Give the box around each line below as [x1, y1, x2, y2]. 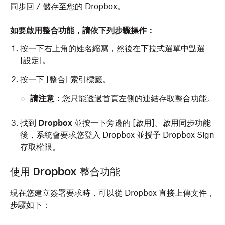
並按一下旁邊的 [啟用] [72, 118, 155, 128]
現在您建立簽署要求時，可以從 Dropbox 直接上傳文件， [10, 188, 215, 198]
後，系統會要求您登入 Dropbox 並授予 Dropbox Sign [20, 130, 214, 140]
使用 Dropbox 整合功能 [10, 165, 120, 178]
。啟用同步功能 [155, 118, 211, 128]
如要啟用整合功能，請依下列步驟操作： [10, 25, 159, 35]
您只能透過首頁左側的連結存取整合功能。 [62, 93, 215, 103]
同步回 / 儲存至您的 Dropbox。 [10, 1, 125, 11]
